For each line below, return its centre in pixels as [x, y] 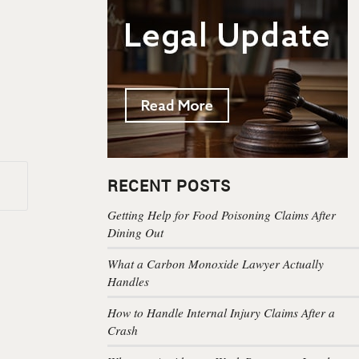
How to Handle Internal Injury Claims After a [222, 312]
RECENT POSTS [169, 185]
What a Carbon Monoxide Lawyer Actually [216, 263]
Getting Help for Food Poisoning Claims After [222, 214]
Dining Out [136, 232]
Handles [129, 281]
